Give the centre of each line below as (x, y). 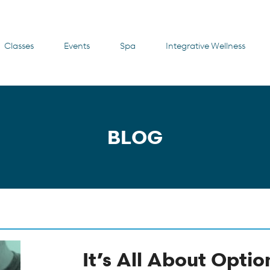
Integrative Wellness (205, 46)
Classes (19, 46)
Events (77, 46)
